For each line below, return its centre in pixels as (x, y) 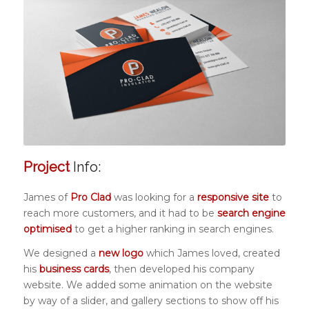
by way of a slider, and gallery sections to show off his (151, 300)
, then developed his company (181, 269)
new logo (121, 253)
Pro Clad (90, 197)
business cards (74, 269)
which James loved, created (211, 253)
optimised (47, 229)
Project (46, 167)
